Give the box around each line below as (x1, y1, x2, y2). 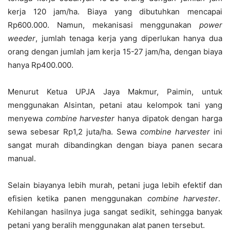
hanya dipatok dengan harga (114, 113, 223, 123)
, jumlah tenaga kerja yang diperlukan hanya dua (35, 33, 222, 43)
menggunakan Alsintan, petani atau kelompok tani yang (8, 100, 222, 110)
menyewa (8, 113, 46, 123)
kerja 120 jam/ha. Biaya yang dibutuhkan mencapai (8, 7, 222, 16)
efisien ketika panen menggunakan (8, 194, 147, 203)
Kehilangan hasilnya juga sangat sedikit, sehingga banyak (8, 207, 222, 217)
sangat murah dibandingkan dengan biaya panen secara (8, 140, 222, 150)
